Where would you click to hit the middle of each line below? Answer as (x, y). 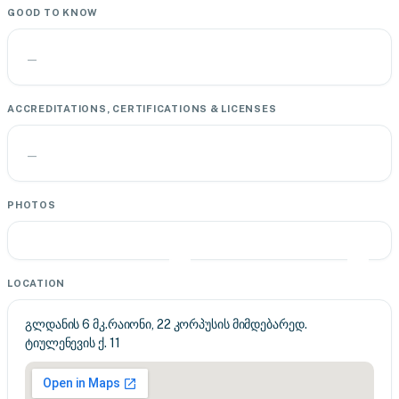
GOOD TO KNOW (53, 12)
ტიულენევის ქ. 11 (73, 343)
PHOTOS (32, 205)
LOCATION (37, 283)
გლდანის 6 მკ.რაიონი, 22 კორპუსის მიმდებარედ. (166, 324)
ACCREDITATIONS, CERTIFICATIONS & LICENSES (142, 109)
